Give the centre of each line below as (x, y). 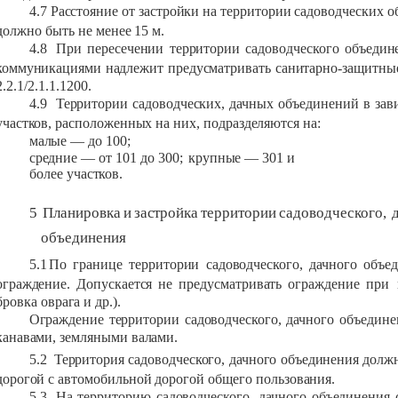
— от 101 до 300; (132, 158)
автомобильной (103, 378)
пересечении (126, 49)
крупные (216, 158)
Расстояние (86, 12)
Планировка (81, 212)
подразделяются (252, 123)
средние (55, 158)
